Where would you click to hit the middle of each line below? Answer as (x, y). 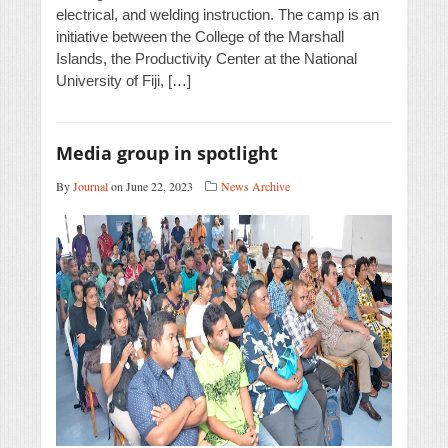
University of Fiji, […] (123, 81)
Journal (90, 186)
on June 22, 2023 (150, 186)
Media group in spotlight (167, 153)
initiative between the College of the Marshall (200, 37)
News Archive (255, 186)
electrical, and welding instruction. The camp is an (217, 15)
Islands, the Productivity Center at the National (206, 59)
